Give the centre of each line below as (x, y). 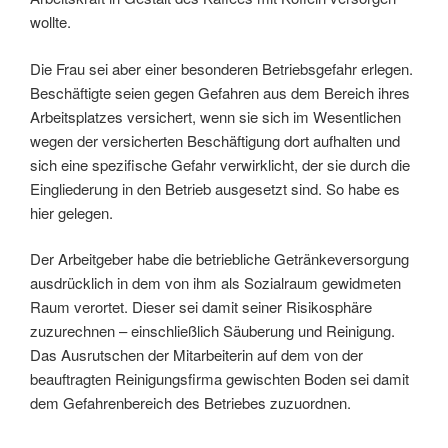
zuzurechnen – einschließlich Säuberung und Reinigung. (212, 330)
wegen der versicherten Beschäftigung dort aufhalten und (215, 140)
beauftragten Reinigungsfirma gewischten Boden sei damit (219, 378)
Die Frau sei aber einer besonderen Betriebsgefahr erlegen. (221, 68)
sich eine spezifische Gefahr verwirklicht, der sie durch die (220, 164)
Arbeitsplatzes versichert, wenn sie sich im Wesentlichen (215, 116)
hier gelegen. (71, 212)
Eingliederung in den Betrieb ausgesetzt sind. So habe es (215, 188)
